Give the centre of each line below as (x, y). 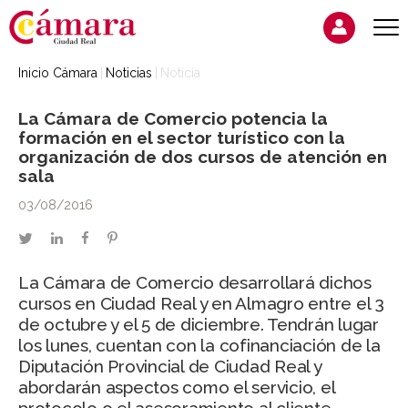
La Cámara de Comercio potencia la (173, 118)
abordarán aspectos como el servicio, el (177, 388)
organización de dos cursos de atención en (203, 157)
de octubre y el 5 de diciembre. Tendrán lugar (199, 325)
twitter (53, 238)
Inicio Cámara (58, 73)
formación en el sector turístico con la (182, 138)
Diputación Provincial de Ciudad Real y (170, 367)
